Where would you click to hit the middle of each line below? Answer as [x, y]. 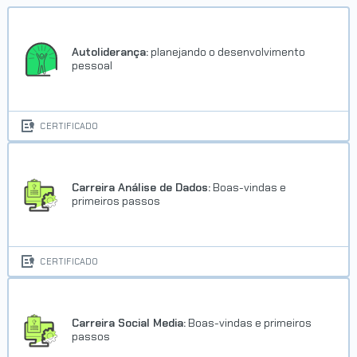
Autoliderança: [110, 52]
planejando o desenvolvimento [227, 52]
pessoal [92, 66]
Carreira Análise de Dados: [141, 188]
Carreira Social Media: [129, 323]
